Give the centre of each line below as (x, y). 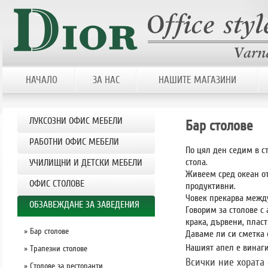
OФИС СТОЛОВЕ (57, 184)
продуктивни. (211, 186)
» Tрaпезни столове (55, 248)
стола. (197, 162)
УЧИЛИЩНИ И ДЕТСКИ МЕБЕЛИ (86, 163)
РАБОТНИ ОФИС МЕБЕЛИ (74, 142)
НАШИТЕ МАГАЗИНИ (197, 80)
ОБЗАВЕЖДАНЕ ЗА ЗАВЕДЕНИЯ (84, 205)
